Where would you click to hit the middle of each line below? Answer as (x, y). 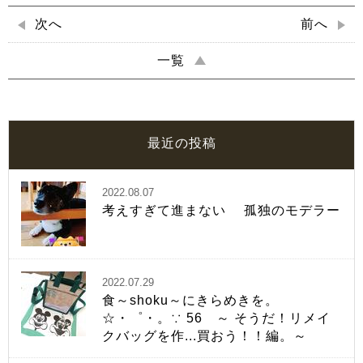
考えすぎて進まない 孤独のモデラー (221, 210)
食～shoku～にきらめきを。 (190, 300)
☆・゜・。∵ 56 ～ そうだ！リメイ (216, 318)
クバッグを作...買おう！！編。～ (205, 336)
